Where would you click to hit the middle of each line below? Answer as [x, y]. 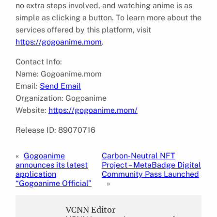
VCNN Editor [91, 209]
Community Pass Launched [150, 174]
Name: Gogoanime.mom [59, 74]
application [36, 174]
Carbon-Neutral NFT [138, 155]
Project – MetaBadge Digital [151, 165]
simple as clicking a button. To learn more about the [108, 17]
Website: [32, 110]
